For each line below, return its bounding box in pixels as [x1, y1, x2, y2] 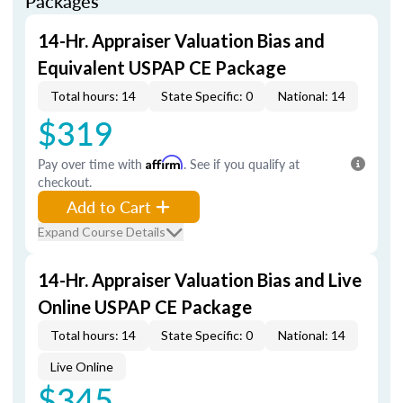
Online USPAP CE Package [38, 296, 252, 318]
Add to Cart [67, 195, 151, 218]
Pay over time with [38, 155, 146, 173]
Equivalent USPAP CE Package [38, 57, 286, 78]
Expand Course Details [38, 224, 166, 239]
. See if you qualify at [184, 155, 300, 173]
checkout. [38, 173, 92, 191]
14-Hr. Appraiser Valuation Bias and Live [38, 269, 362, 291]
